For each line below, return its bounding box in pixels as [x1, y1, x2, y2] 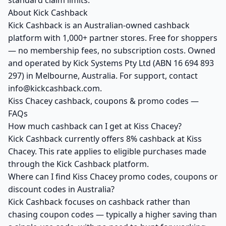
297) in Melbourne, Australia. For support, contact [8, 70, 198, 81]
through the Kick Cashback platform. [8, 158, 149, 169]
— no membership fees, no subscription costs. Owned [8, 45, 215, 56]
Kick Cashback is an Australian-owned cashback [8, 20, 190, 31]
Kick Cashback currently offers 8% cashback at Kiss [8, 133, 202, 144]
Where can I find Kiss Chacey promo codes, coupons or [8, 171, 218, 182]
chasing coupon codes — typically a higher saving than [8, 209, 217, 220]
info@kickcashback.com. [8, 83, 102, 94]
